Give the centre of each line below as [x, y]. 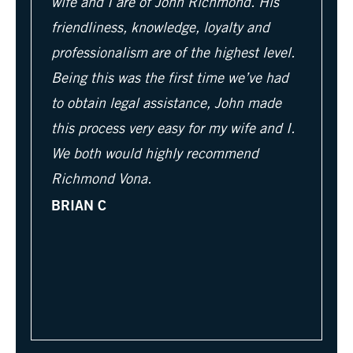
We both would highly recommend [155, 155]
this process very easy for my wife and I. [173, 130]
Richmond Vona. [101, 180]
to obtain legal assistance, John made [166, 104]
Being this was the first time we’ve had [170, 79]
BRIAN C [79, 205]
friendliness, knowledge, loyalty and [160, 29]
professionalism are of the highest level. [173, 54]
